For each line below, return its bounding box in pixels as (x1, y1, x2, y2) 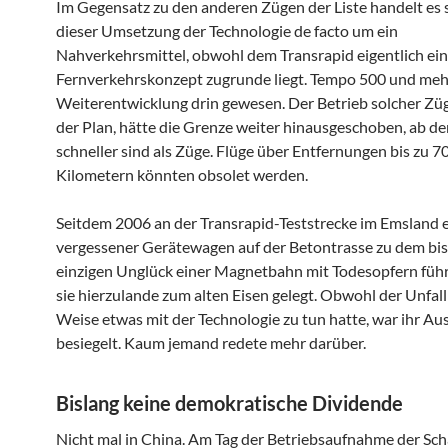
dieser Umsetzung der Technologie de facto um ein (56, 20, 398, 40)
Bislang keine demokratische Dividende (56, 390, 403, 415)
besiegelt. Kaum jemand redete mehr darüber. (56, 332, 366, 352)
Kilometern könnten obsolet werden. (56, 164, 308, 184)
